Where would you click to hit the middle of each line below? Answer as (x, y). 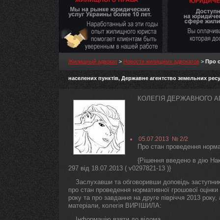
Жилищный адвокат (93, 61)
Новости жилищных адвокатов (161, 61)
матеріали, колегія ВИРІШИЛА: (115, 206)
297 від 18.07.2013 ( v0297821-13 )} (120, 168)
